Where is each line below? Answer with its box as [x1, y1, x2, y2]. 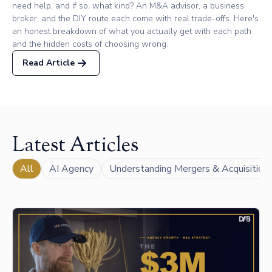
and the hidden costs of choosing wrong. [12, 38, 168, 50]
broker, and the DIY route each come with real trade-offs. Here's [12, 12, 259, 24]
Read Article [22, 57, 75, 69]
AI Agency [49, 161, 93, 175]
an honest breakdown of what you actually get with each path [12, 25, 251, 37]
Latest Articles [12, 131, 138, 161]
